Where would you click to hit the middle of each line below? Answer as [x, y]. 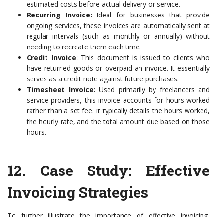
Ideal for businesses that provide [151, 15]
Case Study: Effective [125, 170]
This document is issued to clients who [144, 57]
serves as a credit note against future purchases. [103, 79]
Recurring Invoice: [59, 15]
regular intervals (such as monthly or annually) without [118, 36]
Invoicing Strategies [78, 192]
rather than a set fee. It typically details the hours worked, [118, 111]
